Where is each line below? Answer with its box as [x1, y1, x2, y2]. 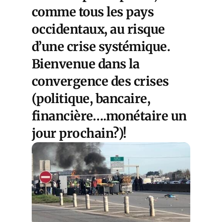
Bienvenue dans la [32, 56, 140, 72]
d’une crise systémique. [32, 39, 170, 55]
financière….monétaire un [32, 108, 187, 124]
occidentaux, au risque [32, 21, 165, 38]
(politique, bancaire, [32, 91, 151, 107]
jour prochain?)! [32, 125, 126, 142]
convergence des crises [32, 73, 169, 90]
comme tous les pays [32, 4, 154, 20]
